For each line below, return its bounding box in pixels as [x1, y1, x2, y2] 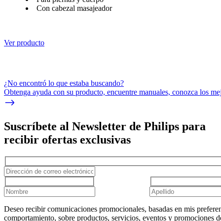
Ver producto [4, 38, 44, 47]
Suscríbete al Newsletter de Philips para [4, 120, 206, 133]
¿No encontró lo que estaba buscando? [4, 78, 124, 87]
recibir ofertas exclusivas [4, 133, 131, 147]
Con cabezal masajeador [37, 3, 112, 12]
